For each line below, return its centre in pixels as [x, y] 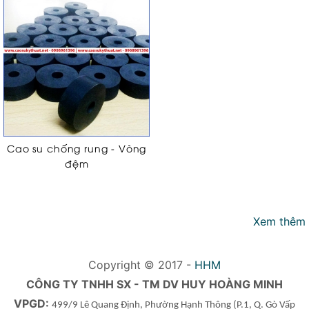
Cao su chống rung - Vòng [77, 148]
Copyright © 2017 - [141, 265]
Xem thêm [279, 222]
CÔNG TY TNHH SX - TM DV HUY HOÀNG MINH [154, 285]
